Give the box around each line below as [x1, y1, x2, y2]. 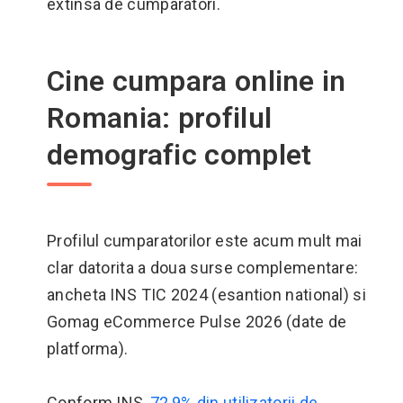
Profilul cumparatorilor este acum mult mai [47, 231, 363, 250]
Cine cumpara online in [47, 64, 346, 98]
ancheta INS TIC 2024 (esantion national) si [47, 285, 366, 304]
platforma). [47, 339, 129, 358]
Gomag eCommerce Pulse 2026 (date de [47, 312, 347, 331]
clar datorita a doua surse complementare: [47, 258, 359, 277]
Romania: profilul [47, 101, 273, 135]
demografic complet [47, 138, 312, 172]
